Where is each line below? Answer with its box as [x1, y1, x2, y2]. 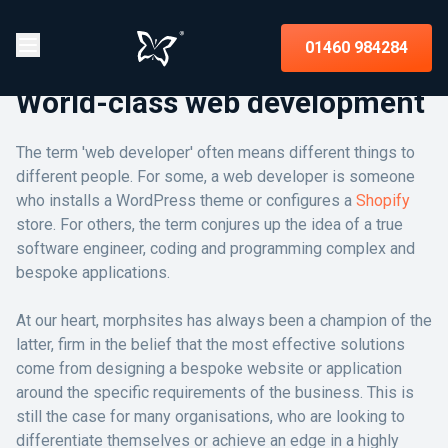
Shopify [356, 191, 410, 210]
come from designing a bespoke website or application [16, 359, 402, 378]
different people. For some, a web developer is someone [16, 167, 415, 186]
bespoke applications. [16, 263, 170, 282]
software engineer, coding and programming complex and [16, 239, 415, 258]
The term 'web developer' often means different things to [16, 143, 415, 162]
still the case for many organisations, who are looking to [16, 407, 405, 426]
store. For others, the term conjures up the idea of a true [16, 215, 403, 234]
